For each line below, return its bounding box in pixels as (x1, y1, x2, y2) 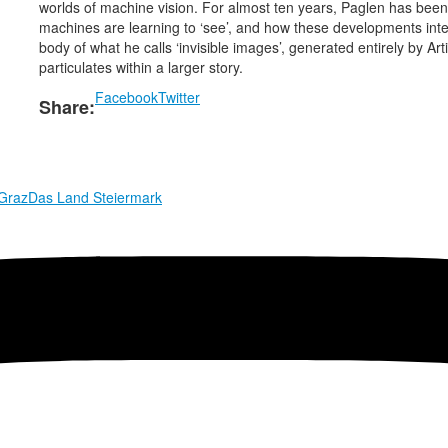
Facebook (95, 87, 158, 108)
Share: (39, 94, 95, 121)
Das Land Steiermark (28, 187, 162, 208)
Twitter (158, 87, 200, 108)
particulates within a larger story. (39, 57, 243, 78)
